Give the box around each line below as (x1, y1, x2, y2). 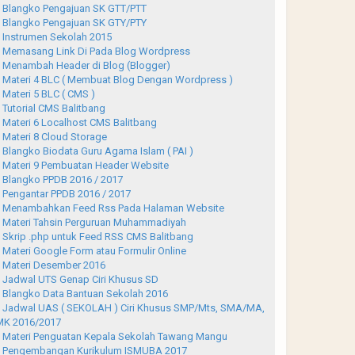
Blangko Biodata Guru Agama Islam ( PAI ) (2, 145, 193, 157)
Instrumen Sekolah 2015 (2, 31, 112, 43)
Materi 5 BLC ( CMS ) (2, 88, 95, 100)
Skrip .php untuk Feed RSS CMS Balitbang (2, 231, 193, 242)
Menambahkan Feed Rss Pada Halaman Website (2, 202, 224, 214)
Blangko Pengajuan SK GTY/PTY (2, 17, 147, 29)
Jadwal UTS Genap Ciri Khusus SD (2, 273, 158, 285)
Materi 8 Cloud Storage (2, 131, 107, 143)
